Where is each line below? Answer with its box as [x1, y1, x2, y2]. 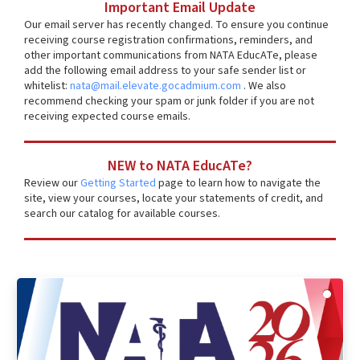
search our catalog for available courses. [24, 206, 220, 223]
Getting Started [80, 175, 156, 192]
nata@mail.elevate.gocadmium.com [70, 78, 241, 95]
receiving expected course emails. [24, 108, 190, 125]
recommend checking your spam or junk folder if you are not [24, 93, 314, 110]
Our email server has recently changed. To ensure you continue [24, 17, 329, 34]
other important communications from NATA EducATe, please [24, 47, 317, 64]
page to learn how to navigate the [158, 175, 321, 192]
